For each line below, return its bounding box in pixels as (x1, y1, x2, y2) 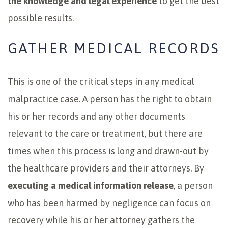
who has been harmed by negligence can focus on (8, 197, 211, 209)
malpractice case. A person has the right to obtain (8, 94, 212, 105)
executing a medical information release (8, 180, 174, 191)
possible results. (8, 13, 74, 24)
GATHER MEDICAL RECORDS (8, 40, 219, 57)
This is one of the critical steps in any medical (8, 76, 194, 88)
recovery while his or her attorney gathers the (8, 215, 195, 226)
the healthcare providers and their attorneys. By (8, 163, 204, 174)
